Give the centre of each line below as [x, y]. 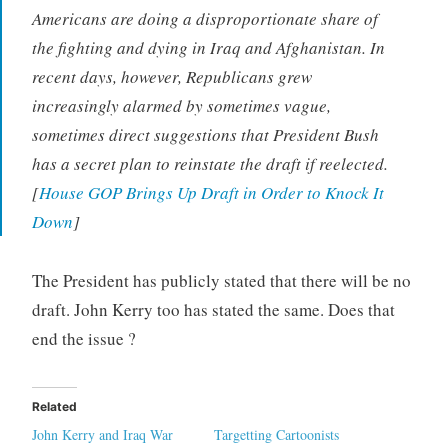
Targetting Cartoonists [276, 435]
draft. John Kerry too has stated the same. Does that [213, 310]
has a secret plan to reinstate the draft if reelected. [209, 164]
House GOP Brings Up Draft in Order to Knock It [211, 193]
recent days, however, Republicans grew [171, 77]
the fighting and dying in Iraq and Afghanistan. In [208, 48]
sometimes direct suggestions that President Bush [205, 135]
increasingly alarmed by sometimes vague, [181, 106]
